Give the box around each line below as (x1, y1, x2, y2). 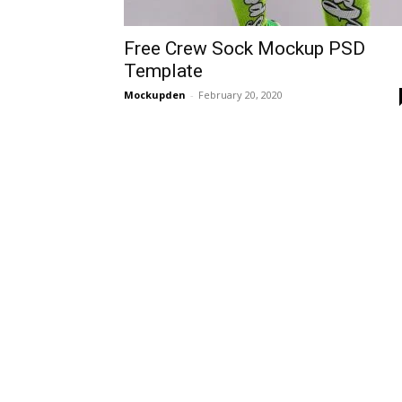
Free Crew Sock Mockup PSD (124, 38, 365, 59)
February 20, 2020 (198, 88, 283, 101)
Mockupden (124, 88, 186, 101)
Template (124, 60, 203, 82)
